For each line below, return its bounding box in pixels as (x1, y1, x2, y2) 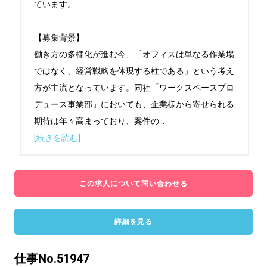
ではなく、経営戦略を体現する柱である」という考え (34, 66, 234, 76)
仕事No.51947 (14, 252, 89, 266)
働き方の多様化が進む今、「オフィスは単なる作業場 (34, 49, 234, 59)
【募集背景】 (34, 33, 84, 42)
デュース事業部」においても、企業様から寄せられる (34, 100, 234, 109)
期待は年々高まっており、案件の (34, 116, 159, 126)
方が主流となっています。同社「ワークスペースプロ (34, 83, 234, 92)
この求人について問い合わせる (79, 179, 188, 188)
